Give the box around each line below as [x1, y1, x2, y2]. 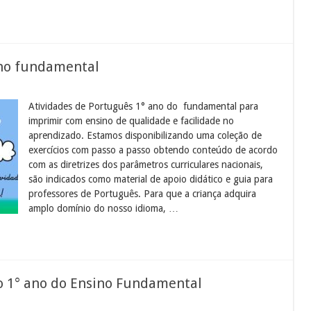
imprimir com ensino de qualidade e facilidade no [28, 115, 235, 126]
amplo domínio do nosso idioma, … [28, 202, 179, 214]
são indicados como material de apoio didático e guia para [28, 173, 274, 185]
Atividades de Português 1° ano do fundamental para [28, 100, 259, 112]
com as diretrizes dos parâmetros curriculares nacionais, [28, 158, 264, 170]
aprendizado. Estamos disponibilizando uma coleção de [28, 129, 262, 141]
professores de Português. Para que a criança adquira [28, 187, 257, 199]
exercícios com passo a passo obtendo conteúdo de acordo [28, 144, 278, 155]
